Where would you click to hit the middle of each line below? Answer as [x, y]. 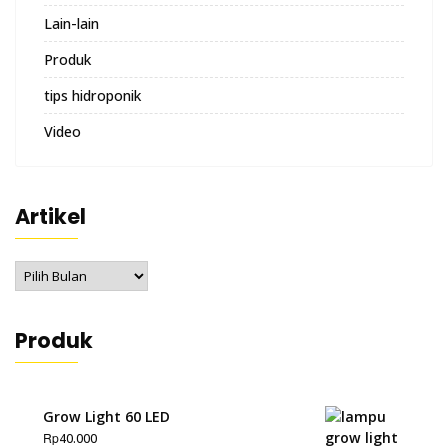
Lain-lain [71, 24]
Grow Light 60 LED [106, 417]
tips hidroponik [92, 96]
